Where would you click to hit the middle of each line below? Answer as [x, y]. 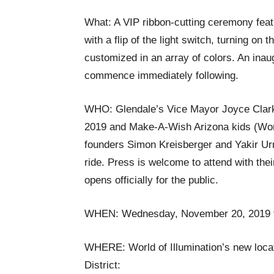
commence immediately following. [161, 76]
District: [102, 265]
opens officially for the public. [151, 180]
